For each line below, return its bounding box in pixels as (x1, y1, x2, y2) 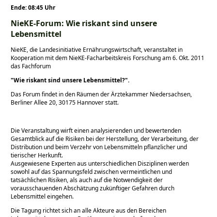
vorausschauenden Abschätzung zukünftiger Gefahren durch (11, 184, 175, 193)
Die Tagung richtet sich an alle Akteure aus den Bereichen (11, 206, 167, 215)
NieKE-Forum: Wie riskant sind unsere (11, 18, 157, 29)
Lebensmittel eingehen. (11, 192, 74, 201)
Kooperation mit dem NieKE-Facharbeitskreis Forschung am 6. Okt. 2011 (11, 54, 205, 62)
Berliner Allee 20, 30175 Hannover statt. (11, 98, 119, 107)
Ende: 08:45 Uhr (11, 3, 56, 12)
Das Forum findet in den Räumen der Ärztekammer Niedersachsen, (11, 90, 192, 99)
